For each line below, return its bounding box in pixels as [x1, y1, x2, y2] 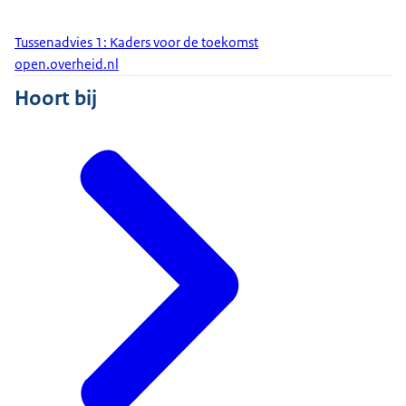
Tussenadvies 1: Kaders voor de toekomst [14, 33, 258, 52]
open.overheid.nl [14, 55, 119, 74]
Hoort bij [14, 83, 97, 111]
